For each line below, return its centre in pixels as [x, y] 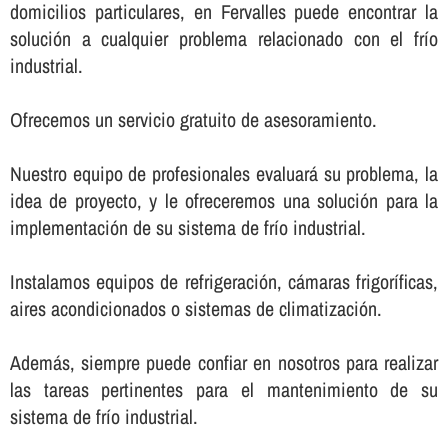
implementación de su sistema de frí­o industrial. [187, 227]
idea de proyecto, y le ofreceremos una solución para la [224, 200]
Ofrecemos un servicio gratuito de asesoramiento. [193, 119]
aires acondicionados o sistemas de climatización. [195, 308]
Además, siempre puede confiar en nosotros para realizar [224, 362]
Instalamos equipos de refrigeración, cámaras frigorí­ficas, [224, 281]
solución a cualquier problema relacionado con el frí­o [224, 38]
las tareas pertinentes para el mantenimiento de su [224, 389]
